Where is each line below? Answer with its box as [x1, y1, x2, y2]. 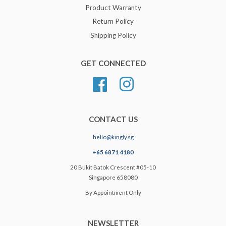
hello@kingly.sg [92, 133, 134, 140]
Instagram [134, 78, 164, 86]
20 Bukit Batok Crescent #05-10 [70, 163, 156, 171]
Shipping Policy [90, 31, 136, 39]
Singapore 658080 [88, 174, 138, 181]
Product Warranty [85, 3, 141, 12]
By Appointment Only [85, 189, 141, 196]
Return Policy [92, 17, 134, 26]
